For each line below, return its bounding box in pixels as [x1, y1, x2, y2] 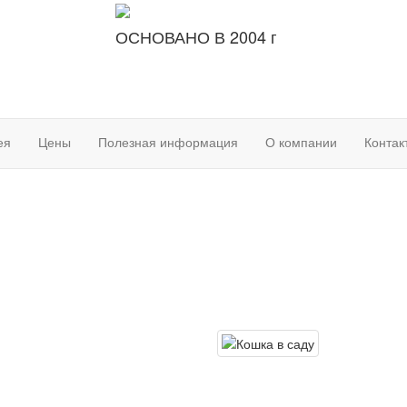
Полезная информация [98, 133, 238, 151]
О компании [265, 133, 337, 151]
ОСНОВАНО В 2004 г [115, 25, 277, 49]
